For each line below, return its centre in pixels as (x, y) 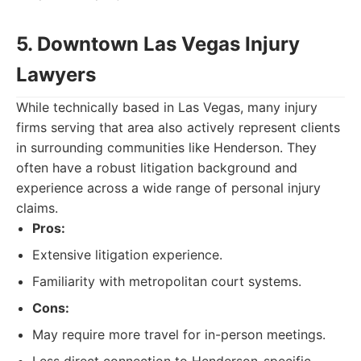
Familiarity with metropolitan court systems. (167, 281)
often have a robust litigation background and (157, 168)
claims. (37, 208)
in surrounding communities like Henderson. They (166, 147)
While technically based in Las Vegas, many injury (167, 107)
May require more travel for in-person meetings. (179, 334)
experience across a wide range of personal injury (168, 188)
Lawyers (56, 75)
